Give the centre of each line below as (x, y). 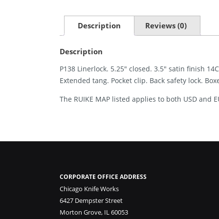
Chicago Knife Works (89, 189)
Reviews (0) (166, 26)
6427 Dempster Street (91, 201)
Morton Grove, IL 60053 (94, 212)
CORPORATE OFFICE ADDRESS (103, 177)
